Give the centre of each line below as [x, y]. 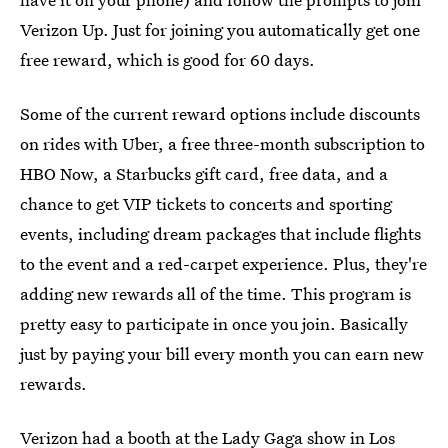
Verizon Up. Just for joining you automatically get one [220, 30]
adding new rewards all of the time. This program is [215, 294]
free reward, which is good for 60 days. [167, 60]
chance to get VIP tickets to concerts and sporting [206, 204]
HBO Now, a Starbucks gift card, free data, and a [204, 174]
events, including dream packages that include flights [220, 234]
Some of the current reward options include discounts [220, 114]
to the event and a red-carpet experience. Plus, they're [223, 264]
